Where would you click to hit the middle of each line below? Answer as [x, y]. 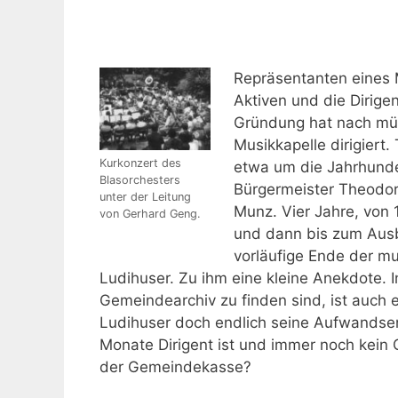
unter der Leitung [145, 197]
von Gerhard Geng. [150, 214]
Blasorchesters [140, 180]
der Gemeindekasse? [175, 366]
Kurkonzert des [140, 163]
